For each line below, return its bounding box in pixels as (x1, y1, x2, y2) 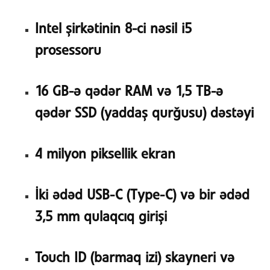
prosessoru (34, 45, 101, 58)
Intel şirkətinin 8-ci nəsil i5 (34, 23, 192, 36)
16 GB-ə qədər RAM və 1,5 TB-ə (34, 86, 223, 99)
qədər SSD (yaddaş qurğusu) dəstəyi (34, 107, 254, 121)
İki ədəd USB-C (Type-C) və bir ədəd (34, 189, 250, 202)
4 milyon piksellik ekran (34, 148, 175, 162)
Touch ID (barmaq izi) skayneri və (34, 251, 234, 265)
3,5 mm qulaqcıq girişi (34, 211, 167, 224)
